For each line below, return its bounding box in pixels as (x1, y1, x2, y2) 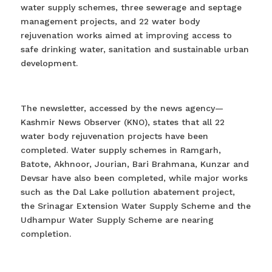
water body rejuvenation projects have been (20, 131, 208, 141)
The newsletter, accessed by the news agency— (20, 103, 223, 113)
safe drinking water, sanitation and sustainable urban (20, 44, 249, 54)
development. (20, 58, 78, 68)
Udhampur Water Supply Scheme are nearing (20, 214, 214, 225)
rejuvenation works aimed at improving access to (20, 30, 232, 40)
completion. (20, 228, 71, 239)
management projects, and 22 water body (20, 16, 200, 26)
